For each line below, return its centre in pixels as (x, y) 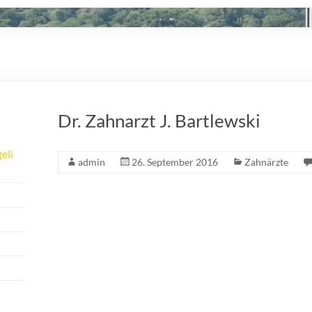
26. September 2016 (175, 162)
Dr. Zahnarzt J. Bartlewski (159, 120)
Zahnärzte (266, 162)
